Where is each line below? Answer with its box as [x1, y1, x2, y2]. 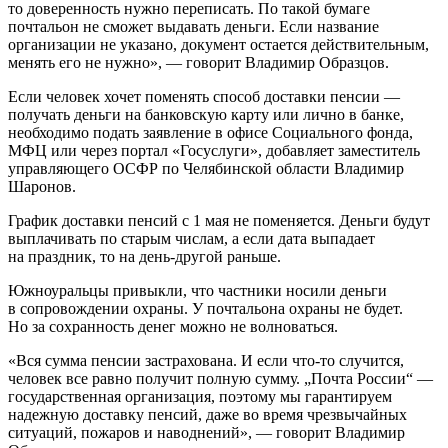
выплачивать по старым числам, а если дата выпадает [8, 229, 375, 247]
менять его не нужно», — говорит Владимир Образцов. [8, 53, 389, 71]
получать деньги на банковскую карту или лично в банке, [8, 105, 404, 123]
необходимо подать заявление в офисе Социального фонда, [8, 123, 413, 141]
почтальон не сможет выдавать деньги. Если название [8, 17, 379, 35]
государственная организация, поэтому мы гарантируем [8, 387, 392, 405]
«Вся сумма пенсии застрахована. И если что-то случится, [8, 351, 404, 369]
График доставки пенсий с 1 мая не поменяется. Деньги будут [8, 211, 430, 229]
